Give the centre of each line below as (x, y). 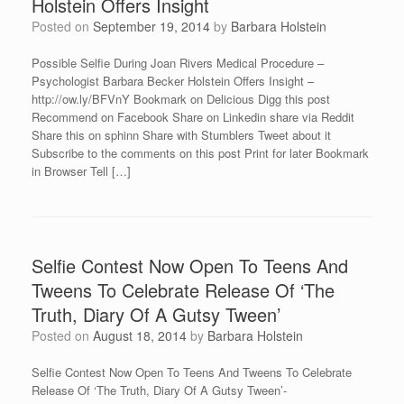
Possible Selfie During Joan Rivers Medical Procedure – (178, 63)
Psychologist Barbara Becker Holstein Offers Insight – (173, 81)
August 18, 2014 (140, 335)
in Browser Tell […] (81, 171)
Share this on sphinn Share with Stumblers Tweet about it (181, 135)
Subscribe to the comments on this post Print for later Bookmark (200, 153)
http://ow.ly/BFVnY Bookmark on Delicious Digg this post (181, 99)
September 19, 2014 (151, 26)
